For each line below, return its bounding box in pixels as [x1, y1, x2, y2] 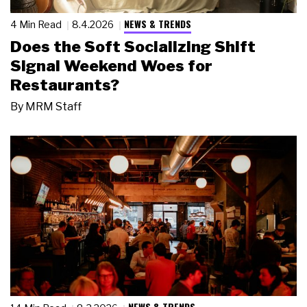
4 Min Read [10, 19, 64, 31]
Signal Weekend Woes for [10, 56, 212, 75]
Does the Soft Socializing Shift [10, 36, 256, 56]
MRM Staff [25, 99, 82, 113]
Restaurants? [10, 75, 119, 95]
